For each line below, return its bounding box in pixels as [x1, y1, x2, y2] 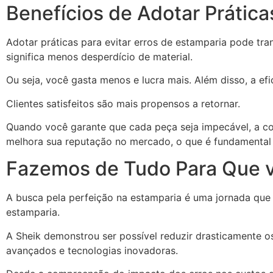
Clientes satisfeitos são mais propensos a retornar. [6, 97, 243, 110]
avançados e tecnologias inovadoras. [6, 244, 181, 257]
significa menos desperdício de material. [6, 50, 196, 63]
